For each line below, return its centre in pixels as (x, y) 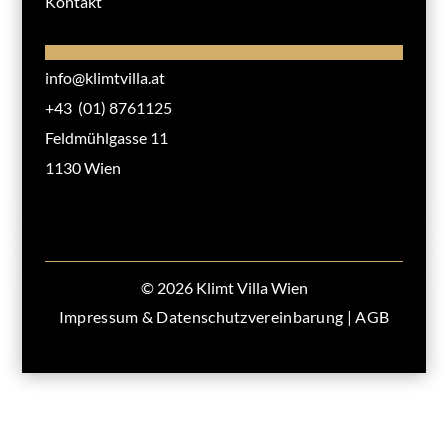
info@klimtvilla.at (104, 77)
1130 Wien (82, 167)
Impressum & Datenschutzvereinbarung (201, 316)
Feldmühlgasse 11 (106, 137)
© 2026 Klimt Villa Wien (224, 287)
